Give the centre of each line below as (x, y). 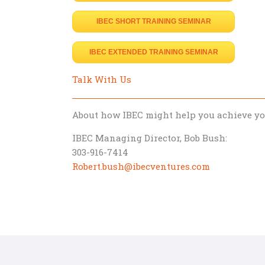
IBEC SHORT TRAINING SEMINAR (153, 21)
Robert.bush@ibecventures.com (141, 166)
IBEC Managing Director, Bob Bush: (150, 138)
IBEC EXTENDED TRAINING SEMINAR (153, 52)
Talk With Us (102, 79)
